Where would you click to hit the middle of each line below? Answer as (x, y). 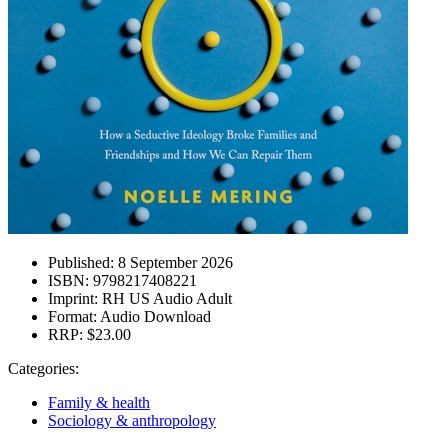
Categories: (43, 368)
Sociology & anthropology (132, 420)
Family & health (99, 402)
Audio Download (154, 316)
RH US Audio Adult (165, 298)
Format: (72, 316)
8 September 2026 (173, 262)
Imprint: (73, 298)
